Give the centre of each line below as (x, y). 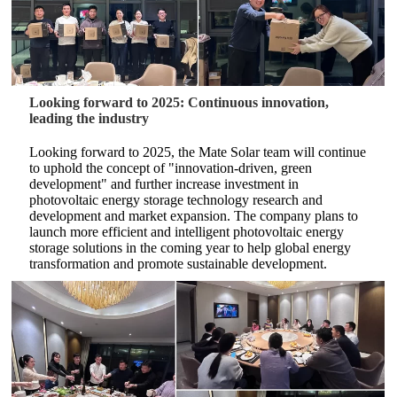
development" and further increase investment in (164, 184)
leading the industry (90, 118)
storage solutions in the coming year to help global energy (191, 248)
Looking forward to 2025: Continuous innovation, (179, 102)
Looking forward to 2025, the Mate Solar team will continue (198, 152)
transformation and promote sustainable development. (179, 264)
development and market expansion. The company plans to (194, 216)
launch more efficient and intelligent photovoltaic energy (187, 232)
